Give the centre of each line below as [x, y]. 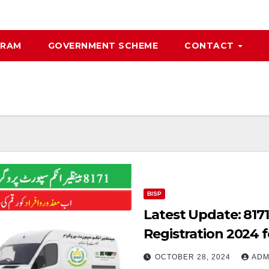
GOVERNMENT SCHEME [103, 46]
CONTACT [210, 46]
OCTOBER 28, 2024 [194, 257]
